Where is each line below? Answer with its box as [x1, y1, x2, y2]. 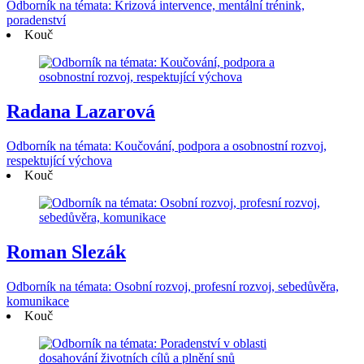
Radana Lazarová [6, 101, 155, 123]
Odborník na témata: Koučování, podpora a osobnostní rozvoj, [6, 139, 327, 154]
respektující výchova [6, 154, 112, 168]
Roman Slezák [6, 241, 126, 263]
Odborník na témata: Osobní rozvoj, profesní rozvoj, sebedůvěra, [6, 279, 339, 294]
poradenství [6, 13, 66, 28]
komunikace [6, 294, 69, 309]
